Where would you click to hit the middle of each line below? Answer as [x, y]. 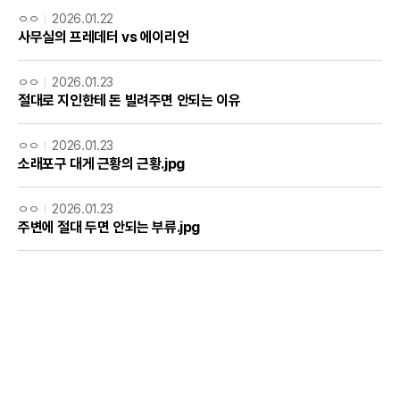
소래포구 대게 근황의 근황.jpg [101, 163]
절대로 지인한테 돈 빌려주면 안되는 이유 [129, 100]
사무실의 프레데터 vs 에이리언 [104, 37]
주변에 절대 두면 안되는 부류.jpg [109, 227]
